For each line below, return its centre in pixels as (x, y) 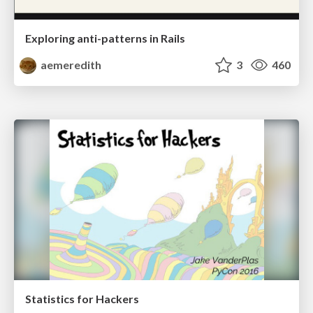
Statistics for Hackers (82, 298)
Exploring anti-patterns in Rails (105, 38)
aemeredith (70, 65)
